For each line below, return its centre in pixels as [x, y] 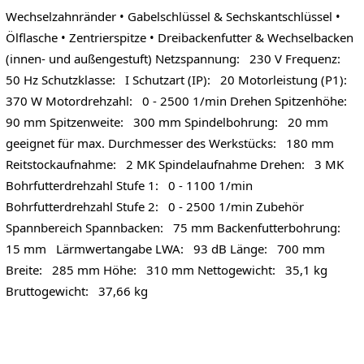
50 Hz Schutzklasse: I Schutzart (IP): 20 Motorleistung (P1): [179, 79]
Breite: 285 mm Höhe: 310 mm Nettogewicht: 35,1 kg [166, 269]
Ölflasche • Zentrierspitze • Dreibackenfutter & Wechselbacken [179, 37]
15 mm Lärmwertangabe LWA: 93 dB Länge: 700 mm [165, 248]
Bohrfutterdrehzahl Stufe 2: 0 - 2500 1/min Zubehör [154, 206]
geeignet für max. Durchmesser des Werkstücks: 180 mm [169, 143]
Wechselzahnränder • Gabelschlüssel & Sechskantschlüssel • [173, 16]
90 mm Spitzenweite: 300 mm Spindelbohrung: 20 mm [167, 121]
